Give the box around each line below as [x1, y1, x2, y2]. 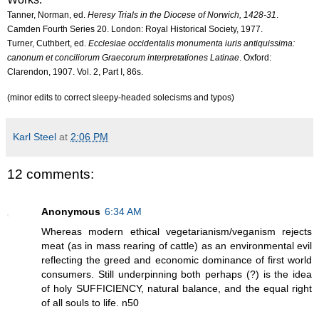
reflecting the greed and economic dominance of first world [41, 253, 312, 266]
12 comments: [7, 167, 94, 182]
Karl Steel [13, 131, 56, 143]
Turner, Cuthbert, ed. [7, 38, 88, 49]
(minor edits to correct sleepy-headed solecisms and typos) [7, 93, 234, 103]
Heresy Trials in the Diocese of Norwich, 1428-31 [88, 10, 276, 21]
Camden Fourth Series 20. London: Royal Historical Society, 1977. [7, 24, 263, 35]
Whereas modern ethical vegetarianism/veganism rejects [41, 225, 312, 237]
